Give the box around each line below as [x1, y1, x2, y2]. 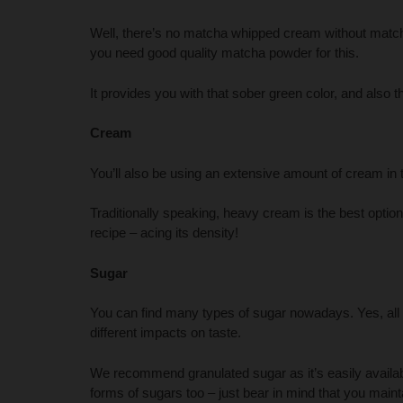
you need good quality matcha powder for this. [90, 45, 359, 61]
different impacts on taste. [90, 325, 241, 341]
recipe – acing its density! [90, 225, 238, 241]
